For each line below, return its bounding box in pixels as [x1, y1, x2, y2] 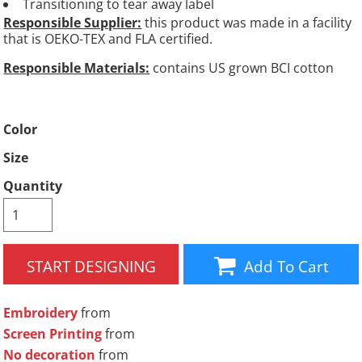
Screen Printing [3, 325, 103, 343]
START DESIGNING [26, 255, 156, 277]
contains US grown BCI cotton [149, 59, 335, 78]
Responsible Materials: [3, 59, 150, 78]
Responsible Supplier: [3, 14, 142, 32]
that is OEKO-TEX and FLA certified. [3, 30, 213, 48]
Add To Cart [244, 255, 330, 277]
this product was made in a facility [141, 14, 352, 32]
